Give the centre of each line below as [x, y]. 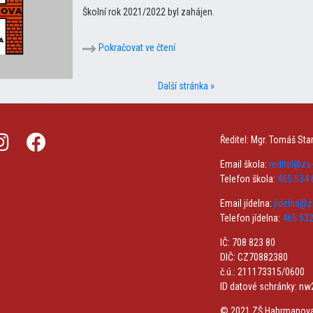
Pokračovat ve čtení [136, 48]
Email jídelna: [247, 204]
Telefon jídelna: [251, 218]
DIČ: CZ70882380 [254, 257]
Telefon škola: [249, 179]
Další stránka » [186, 86]
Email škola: [245, 165]
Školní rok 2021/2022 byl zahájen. [148, 12]
